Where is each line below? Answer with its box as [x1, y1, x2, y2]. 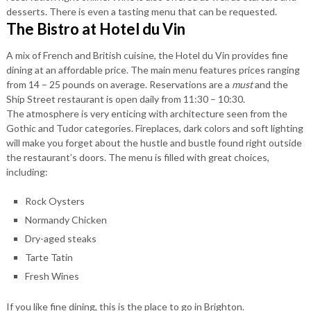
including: [6, 165, 48, 178]
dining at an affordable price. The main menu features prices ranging [6, 63, 300, 76]
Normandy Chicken [24, 213, 107, 226]
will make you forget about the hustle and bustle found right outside [6, 136, 302, 149]
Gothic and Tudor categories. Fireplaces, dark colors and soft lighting [6, 121, 303, 134]
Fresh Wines [24, 269, 79, 282]
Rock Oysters [24, 194, 85, 207]
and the [252, 78, 288, 90]
